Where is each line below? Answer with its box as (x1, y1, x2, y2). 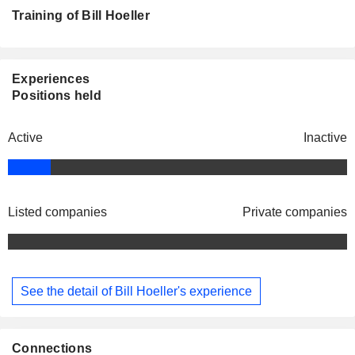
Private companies (242, 205, 347, 219)
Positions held (12, 89, 101, 103)
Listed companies (8, 205, 107, 219)
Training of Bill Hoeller (12, 9, 150, 23)
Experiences (12, 72, 90, 86)
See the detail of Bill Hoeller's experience (21, 284, 252, 298)
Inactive (303, 131, 347, 145)
